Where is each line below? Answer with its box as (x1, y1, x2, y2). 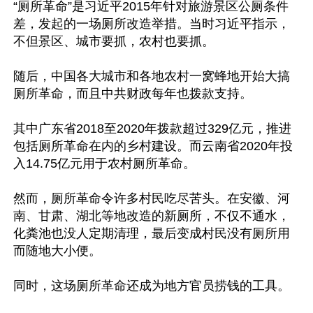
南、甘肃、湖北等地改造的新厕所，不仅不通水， (13, 209, 290, 223)
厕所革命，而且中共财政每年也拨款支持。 (13, 87, 252, 101)
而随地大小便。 (13, 244, 101, 258)
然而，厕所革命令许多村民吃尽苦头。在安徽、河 (13, 191, 290, 205)
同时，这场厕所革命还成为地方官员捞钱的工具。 (13, 279, 290, 293)
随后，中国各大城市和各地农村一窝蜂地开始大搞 (13, 69, 290, 83)
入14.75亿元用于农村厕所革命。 (13, 156, 196, 170)
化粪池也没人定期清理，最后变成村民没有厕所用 (13, 226, 290, 240)
